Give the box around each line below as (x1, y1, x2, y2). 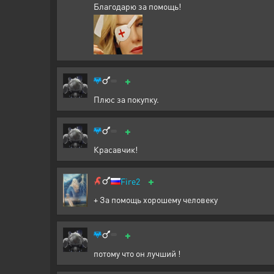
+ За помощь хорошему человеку (94, 194, 218, 206)
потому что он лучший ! (94, 247, 180, 259)
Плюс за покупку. (94, 94, 159, 105)
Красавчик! (94, 144, 138, 155)
